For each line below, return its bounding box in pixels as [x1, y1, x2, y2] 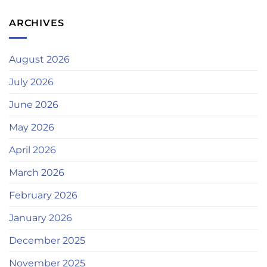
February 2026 [9, 189, 77, 201]
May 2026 [9, 121, 54, 133]
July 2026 [9, 76, 54, 88]
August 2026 [9, 53, 70, 65]
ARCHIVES [9, 17, 64, 29]
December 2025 [9, 234, 85, 246]
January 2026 [9, 212, 72, 223]
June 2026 [9, 98, 58, 110]
